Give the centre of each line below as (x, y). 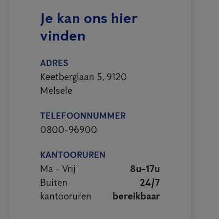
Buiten (54, 182)
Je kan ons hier (89, 18)
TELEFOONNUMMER (83, 116)
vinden (63, 35)
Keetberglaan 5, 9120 (84, 77)
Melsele (56, 90)
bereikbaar (136, 196)
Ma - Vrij (58, 168)
